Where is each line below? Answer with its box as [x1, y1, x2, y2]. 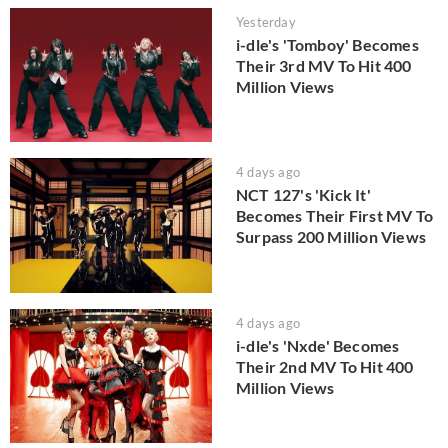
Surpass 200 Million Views [236, 227, 426, 247]
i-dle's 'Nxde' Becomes [236, 335, 400, 355]
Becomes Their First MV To [236, 206, 433, 226]
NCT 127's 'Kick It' [236, 185, 371, 205]
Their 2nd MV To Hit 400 [236, 356, 414, 376]
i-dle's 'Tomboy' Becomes [236, 34, 419, 54]
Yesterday [236, 13, 296, 30]
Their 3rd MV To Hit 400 [236, 55, 412, 75]
